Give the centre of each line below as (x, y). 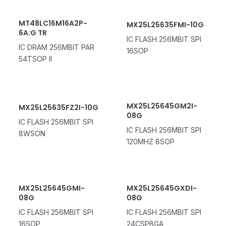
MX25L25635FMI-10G (165, 24)
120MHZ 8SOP (150, 141)
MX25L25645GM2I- (162, 106)
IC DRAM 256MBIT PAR (56, 47)
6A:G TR (33, 33)
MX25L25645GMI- (51, 188)
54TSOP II (35, 59)
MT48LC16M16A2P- (53, 23)
